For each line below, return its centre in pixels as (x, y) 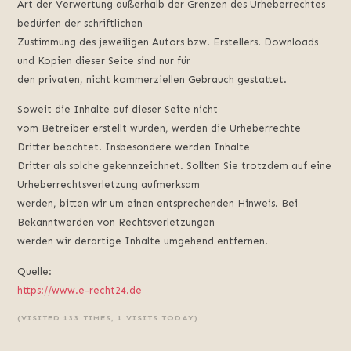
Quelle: (35, 271)
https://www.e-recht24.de (80, 290)
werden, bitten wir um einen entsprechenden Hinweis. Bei (158, 204)
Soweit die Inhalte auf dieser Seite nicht (118, 110)
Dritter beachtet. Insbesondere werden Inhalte (134, 147)
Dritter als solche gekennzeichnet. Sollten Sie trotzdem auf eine (175, 166)
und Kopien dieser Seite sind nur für (104, 61)
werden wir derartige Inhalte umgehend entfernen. (143, 241)
